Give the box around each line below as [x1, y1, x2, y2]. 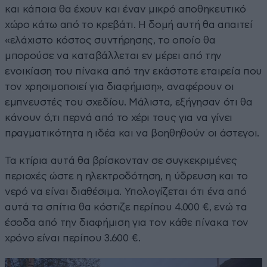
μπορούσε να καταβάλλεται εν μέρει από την [5, 50, 222, 61]
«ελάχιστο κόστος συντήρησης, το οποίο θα [5, 35, 216, 45]
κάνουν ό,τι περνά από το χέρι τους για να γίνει [5, 112, 233, 123]
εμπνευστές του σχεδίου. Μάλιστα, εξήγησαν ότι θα [5, 97, 253, 107]
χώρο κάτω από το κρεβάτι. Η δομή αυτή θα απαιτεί [5, 19, 253, 30]
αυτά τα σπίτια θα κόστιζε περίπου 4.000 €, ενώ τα [5, 201, 247, 212]
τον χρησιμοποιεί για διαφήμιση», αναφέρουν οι [5, 81, 234, 92]
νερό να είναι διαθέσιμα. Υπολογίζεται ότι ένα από [5, 186, 247, 197]
